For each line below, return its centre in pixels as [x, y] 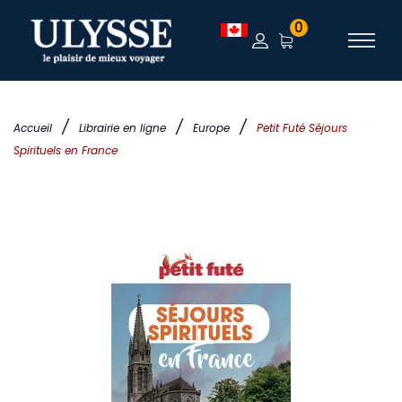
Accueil [33, 128]
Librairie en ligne [122, 128]
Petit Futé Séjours [302, 128]
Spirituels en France [66, 150]
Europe [211, 128]
